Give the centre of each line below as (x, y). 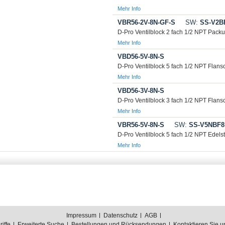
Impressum (81, 215)
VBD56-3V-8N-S (141, 91)
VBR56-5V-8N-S (141, 125)
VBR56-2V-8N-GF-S (146, 22)
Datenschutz (121, 215)
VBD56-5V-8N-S (141, 57)
